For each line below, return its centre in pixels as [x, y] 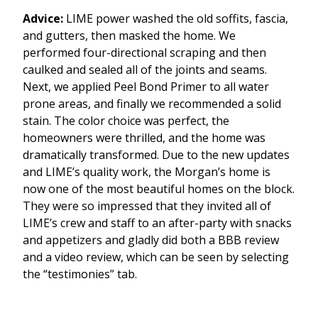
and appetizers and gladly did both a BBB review [151, 240]
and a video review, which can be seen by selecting [156, 257]
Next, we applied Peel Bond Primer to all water [146, 87]
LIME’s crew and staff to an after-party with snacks [157, 223]
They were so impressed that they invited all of [147, 206]
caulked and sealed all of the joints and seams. [145, 70]
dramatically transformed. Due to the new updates [156, 155]
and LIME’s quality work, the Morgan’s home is [147, 172]
